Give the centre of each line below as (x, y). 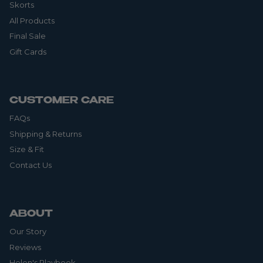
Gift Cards (28, 51)
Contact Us (31, 165)
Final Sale (28, 36)
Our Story (28, 232)
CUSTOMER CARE (62, 102)
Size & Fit (27, 149)
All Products (32, 20)
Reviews (25, 247)
